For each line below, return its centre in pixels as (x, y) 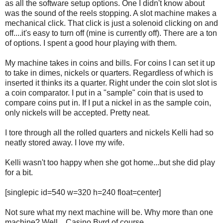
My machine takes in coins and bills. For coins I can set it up (110, 63)
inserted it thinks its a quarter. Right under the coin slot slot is (111, 83)
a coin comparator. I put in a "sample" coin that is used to (104, 93)
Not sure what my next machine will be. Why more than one (109, 212)
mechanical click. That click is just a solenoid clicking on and (111, 23)
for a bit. (19, 172)
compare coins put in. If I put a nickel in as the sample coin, (108, 103)
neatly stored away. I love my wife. (65, 142)
